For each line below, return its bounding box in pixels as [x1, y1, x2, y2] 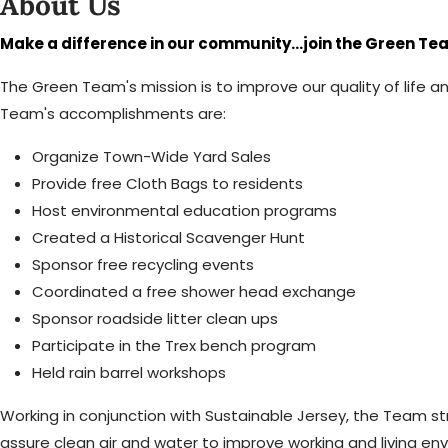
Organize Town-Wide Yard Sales [32, 146, 271, 167]
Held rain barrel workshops [32, 362, 226, 383]
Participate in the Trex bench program [32, 335, 316, 356]
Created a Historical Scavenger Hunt [32, 227, 305, 248]
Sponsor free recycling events [32, 254, 254, 275]
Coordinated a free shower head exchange [32, 281, 356, 302]
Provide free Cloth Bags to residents [32, 173, 303, 194]
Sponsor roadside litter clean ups [32, 308, 278, 329]
